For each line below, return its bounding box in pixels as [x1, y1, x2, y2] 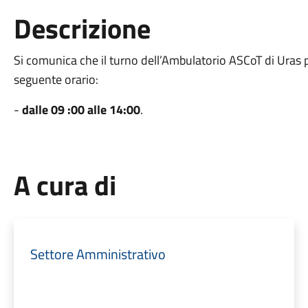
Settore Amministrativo [30, 243, 166, 265]
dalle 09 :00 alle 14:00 [21, 100, 140, 119]
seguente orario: [13, 70, 98, 89]
